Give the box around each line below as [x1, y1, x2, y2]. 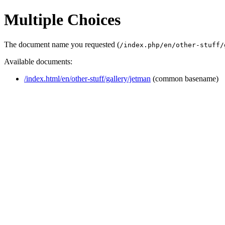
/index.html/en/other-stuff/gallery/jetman [24, 74, 151, 83]
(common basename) [151, 74, 218, 83]
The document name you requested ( [4, 40, 120, 49]
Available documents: [4, 57, 72, 66]
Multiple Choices [4, 11, 121, 29]
